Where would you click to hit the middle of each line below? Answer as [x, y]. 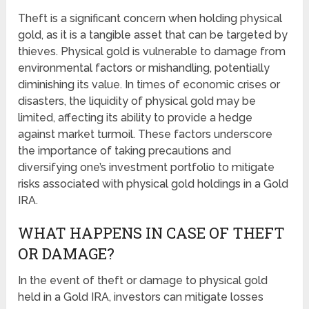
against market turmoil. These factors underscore [146, 134]
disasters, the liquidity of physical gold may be [137, 101]
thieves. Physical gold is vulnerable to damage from [152, 51]
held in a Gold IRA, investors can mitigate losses [141, 297]
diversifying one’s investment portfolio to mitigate [147, 167]
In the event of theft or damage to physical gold [143, 280]
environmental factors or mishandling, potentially [144, 68]
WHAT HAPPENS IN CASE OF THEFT [152, 232]
